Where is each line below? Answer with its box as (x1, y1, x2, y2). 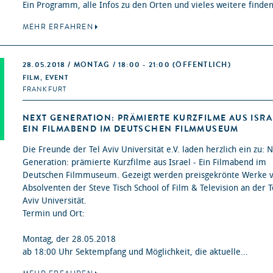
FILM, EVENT (23, 73, 69, 83)
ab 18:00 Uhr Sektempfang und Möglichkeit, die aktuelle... (23, 247, 248, 258)
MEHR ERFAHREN (23, 22, 93, 32)
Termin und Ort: (23, 208, 85, 219)
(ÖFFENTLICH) (172, 60, 231, 70)
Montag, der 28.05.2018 (23, 234, 116, 245)
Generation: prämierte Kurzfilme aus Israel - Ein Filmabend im (23, 157, 266, 168)
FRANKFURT (23, 85, 67, 94)
